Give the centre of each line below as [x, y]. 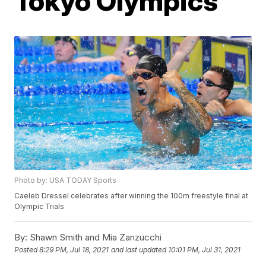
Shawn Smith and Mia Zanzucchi [95, 237]
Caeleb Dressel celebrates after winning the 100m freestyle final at [132, 195]
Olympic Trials [39, 206]
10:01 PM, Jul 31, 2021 [205, 249]
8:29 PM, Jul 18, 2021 [74, 249]
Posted [27, 249]
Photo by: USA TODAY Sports [66, 180]
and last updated [139, 249]
